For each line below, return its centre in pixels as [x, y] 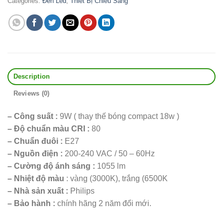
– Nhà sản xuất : [38, 191]
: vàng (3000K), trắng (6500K [117, 178]
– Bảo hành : [31, 203]
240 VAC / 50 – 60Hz [118, 153]
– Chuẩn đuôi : [35, 141]
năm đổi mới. [127, 203]
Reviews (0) [31, 93]
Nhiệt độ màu [39, 178]
